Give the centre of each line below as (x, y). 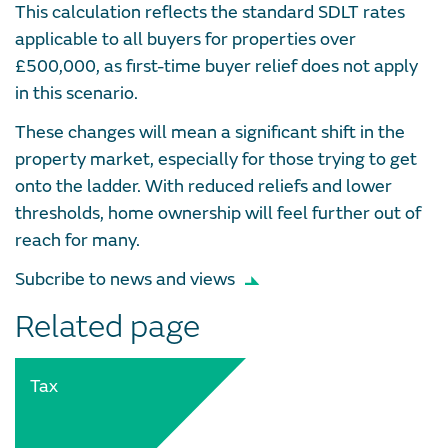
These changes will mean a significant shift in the (210, 132)
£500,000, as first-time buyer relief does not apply (216, 66)
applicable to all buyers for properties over (185, 39)
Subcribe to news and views (125, 279)
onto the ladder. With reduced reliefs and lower (203, 186)
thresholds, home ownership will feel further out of (218, 213)
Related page (107, 326)
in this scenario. (76, 93)
